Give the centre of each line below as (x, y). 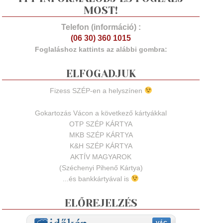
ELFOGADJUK (101, 74)
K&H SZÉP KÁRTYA (101, 146)
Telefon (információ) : (101, 27)
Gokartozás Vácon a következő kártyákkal (101, 113)
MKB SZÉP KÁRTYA (101, 135)
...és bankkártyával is (97, 179)
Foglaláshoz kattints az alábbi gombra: (101, 49)
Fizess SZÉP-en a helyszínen (97, 91)
